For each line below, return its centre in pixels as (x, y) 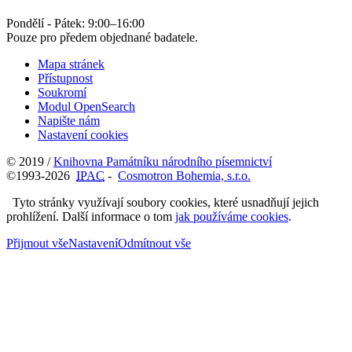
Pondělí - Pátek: (47, 23)
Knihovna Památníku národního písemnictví (163, 161)
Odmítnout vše (154, 243)
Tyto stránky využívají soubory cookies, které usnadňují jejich (163, 202)
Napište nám (69, 120)
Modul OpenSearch (86, 106)
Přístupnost (65, 78)
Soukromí (62, 92)
